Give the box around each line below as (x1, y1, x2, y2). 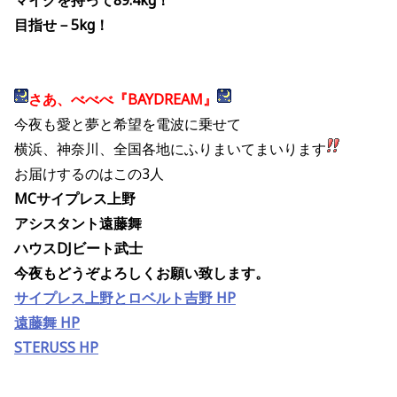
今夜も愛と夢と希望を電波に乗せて (14, 114, 241, 135)
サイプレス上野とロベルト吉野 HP (14, 288, 236, 308)
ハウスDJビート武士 (14, 238, 143, 259)
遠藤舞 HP (14, 313, 80, 333)
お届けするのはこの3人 (14, 164, 164, 184)
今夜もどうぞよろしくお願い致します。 (14, 263, 269, 284)
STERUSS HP (14, 338, 98, 358)
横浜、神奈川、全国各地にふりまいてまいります (14, 139, 326, 160)
